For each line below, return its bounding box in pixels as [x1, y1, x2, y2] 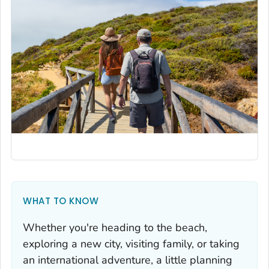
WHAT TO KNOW [23, 195, 98, 208]
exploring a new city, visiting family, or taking [23, 237, 240, 252]
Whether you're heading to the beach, [23, 220, 207, 235]
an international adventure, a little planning [23, 253, 232, 268]
